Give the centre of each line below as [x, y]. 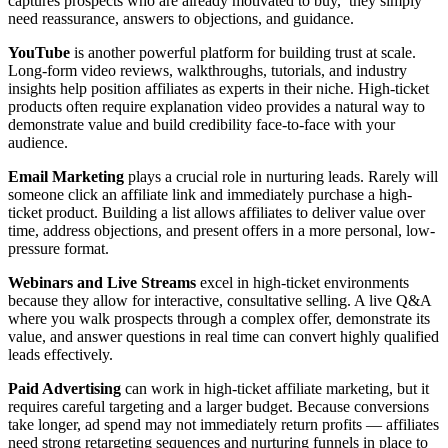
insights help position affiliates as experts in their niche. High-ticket [218, 89]
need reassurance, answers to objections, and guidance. [181, 19]
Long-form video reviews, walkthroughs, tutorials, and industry [207, 71]
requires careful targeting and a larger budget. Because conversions [218, 407]
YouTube [39, 53]
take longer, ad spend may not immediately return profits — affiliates [223, 425]
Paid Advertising [64, 389]
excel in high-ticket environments [302, 283]
